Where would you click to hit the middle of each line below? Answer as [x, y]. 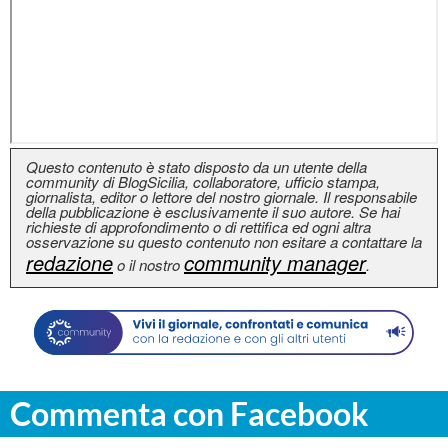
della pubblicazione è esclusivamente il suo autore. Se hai [213, 211]
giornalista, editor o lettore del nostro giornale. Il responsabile [221, 196]
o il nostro [148, 264]
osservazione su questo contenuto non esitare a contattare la [224, 241]
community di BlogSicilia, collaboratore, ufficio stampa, [203, 181]
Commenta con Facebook [189, 413]
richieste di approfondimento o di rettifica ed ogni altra [198, 226]
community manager [275, 262]
